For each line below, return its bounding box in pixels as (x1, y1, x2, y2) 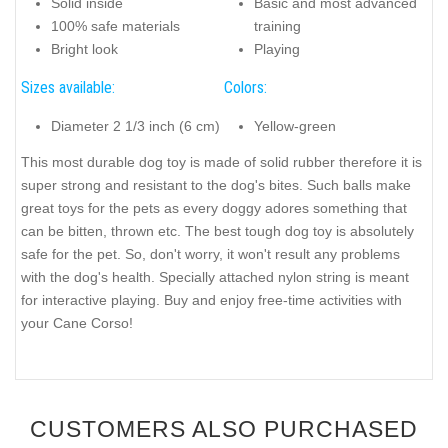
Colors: (224, 78, 267, 98)
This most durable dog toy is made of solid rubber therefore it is (21, 154, 422, 171)
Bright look (51, 40, 118, 57)
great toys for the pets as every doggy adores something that (21, 200, 407, 217)
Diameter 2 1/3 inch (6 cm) (51, 117, 220, 134)
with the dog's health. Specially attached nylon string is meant (21, 269, 409, 286)
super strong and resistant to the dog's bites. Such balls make (21, 177, 411, 194)
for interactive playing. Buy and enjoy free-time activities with (21, 292, 402, 309)
